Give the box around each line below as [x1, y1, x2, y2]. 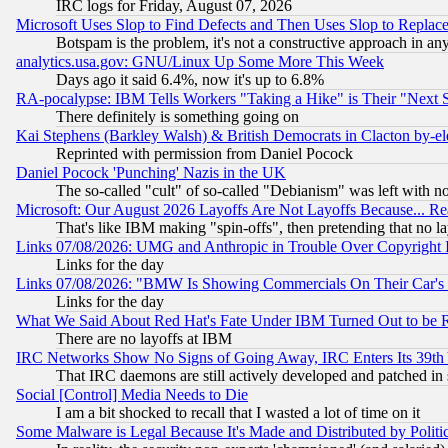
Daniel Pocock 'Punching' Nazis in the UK [16, 164, 286, 182]
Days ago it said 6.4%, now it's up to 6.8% [56, 71, 324, 89]
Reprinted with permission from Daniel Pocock [56, 145, 353, 163]
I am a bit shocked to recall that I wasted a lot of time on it [56, 404, 420, 422]
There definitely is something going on [56, 108, 299, 126]
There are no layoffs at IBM [56, 330, 232, 348]
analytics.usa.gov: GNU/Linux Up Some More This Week [16, 53, 384, 71]
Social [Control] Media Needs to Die [16, 386, 248, 404]
